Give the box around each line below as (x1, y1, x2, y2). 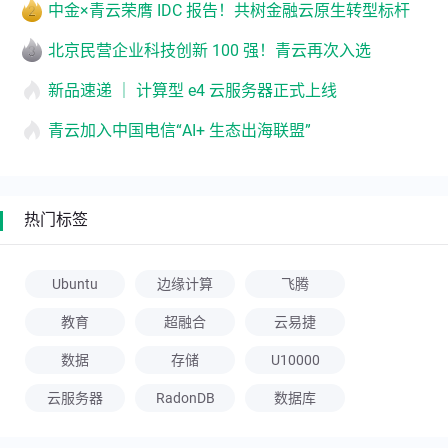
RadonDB (155, 389, 215, 406)
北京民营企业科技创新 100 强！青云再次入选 (48, 41, 371, 60)
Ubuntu (52, 275, 98, 292)
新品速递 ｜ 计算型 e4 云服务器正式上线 (48, 81, 337, 100)
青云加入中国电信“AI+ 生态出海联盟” (48, 121, 311, 140)
